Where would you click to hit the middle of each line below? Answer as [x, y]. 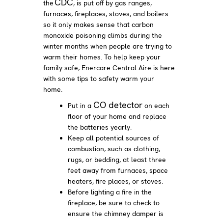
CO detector [118, 105]
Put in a [81, 105]
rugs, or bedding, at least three [117, 159]
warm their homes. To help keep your [102, 57]
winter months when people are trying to [108, 46]
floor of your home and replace [117, 116]
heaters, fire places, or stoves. [117, 181]
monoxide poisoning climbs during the [103, 35]
